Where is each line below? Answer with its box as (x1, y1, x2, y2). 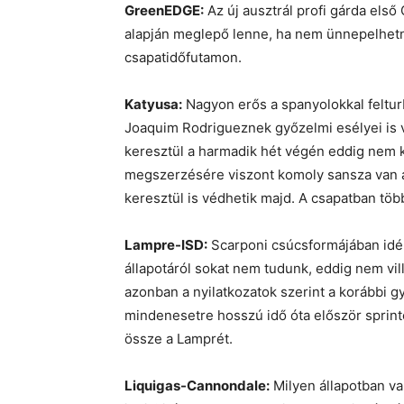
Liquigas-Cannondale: (124, 377, 270, 395)
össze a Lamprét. (124, 330, 233, 348)
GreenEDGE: (124, 2, 204, 20)
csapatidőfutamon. (124, 49, 242, 67)
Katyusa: (124, 96, 182, 114)
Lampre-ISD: (124, 236, 207, 254)
